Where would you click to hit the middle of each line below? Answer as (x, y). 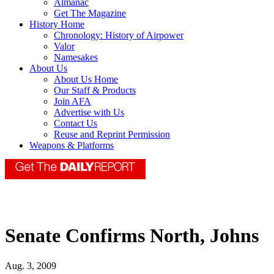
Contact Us (76, 124)
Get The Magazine (90, 13)
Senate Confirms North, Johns (132, 236)
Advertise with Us (89, 113)
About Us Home (86, 80)
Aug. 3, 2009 (31, 265)
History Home (57, 24)
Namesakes (76, 57)
